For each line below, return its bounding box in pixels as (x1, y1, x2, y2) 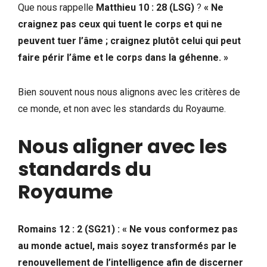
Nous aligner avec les (18, 132, 227, 160)
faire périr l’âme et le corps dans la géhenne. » (18, 51, 228, 63)
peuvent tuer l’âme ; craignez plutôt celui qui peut (18, 35, 241, 46)
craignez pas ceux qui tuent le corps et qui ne (18, 18, 222, 30)
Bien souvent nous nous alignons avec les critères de (18, 86, 240, 98)
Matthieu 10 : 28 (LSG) (96, 1, 194, 13)
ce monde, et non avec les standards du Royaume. (18, 103, 228, 114)
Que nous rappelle (18, 1, 96, 13)
